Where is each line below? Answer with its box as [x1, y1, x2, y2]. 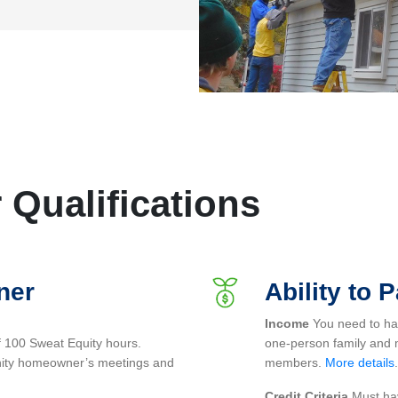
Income [265, 315, 309, 330]
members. [265, 354, 325, 370]
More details [325, 354, 394, 370]
